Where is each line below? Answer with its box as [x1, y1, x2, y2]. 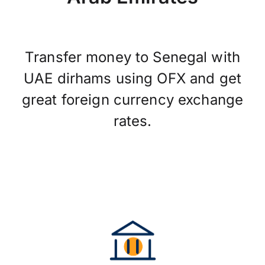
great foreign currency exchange [21, 91, 244, 108]
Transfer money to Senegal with [24, 49, 241, 66]
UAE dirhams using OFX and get [24, 70, 241, 87]
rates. [113, 112, 152, 130]
